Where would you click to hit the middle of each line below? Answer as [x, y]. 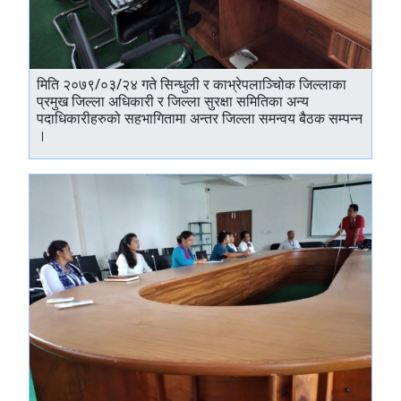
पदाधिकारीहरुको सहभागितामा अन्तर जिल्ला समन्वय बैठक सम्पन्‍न [200, 118]
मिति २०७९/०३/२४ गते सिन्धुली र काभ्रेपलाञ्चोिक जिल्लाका [192, 84]
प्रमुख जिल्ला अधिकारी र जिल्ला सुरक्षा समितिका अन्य [173, 101]
